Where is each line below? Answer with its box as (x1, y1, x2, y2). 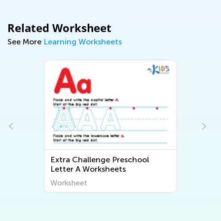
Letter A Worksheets (50, 164, 126, 174)
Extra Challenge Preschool (50, 155, 149, 164)
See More (7, 37, 43, 46)
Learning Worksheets (43, 37, 122, 46)
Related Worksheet (7, 20, 111, 35)
